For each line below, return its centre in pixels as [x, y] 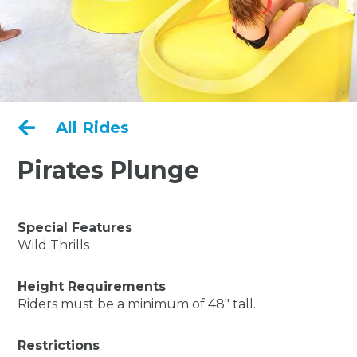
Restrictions [59, 346]
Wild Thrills [54, 245]
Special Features [75, 228]
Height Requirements [92, 287]
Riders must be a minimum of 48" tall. [137, 304]
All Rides [92, 128]
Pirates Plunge [109, 171]
